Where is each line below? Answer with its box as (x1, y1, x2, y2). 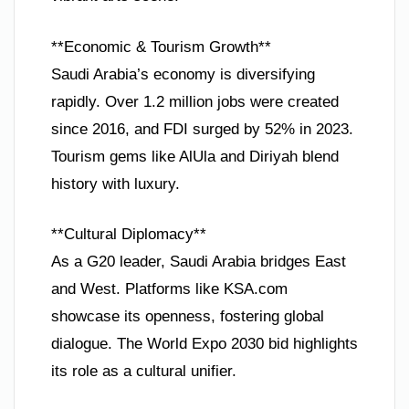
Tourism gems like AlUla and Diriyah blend (51, 147, 339, 165)
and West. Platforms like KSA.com (51, 280, 288, 299)
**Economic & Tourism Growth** (51, 37, 271, 56)
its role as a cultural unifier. (51, 362, 236, 381)
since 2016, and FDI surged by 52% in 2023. (51, 120, 353, 138)
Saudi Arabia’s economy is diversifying (51, 65, 315, 83)
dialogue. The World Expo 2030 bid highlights (51, 335, 358, 353)
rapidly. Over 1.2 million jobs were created (51, 92, 339, 110)
